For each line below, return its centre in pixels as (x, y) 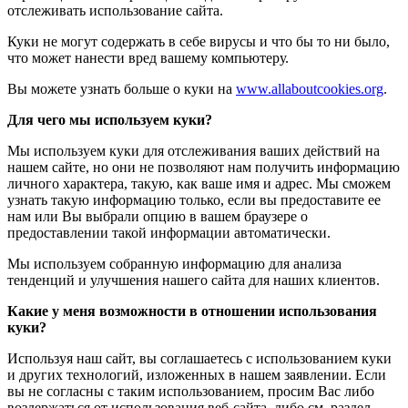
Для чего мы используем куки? (110, 120)
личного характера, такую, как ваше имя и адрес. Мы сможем (199, 184)
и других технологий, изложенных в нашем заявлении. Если (197, 375)
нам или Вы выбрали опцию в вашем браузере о (158, 217)
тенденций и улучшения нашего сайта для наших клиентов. (194, 280)
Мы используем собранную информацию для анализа (174, 264)
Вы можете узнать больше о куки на (122, 89)
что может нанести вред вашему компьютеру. (148, 58)
